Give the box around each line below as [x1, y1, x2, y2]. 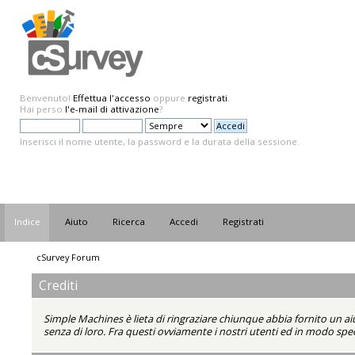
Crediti [39, 277, 78, 294]
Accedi [170, 216, 199, 228]
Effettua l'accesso [73, 92, 151, 104]
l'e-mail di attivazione [65, 103, 159, 115]
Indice [14, 216, 41, 228]
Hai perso [20, 103, 65, 115]
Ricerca [113, 216, 146, 228]
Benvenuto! [20, 92, 73, 104]
